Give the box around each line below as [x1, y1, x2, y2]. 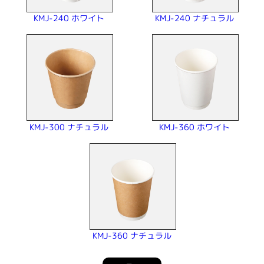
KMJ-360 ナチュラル [92, 230, 172, 242]
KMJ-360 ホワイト [159, 121, 230, 133]
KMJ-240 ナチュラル [155, 12, 235, 24]
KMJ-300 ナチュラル [29, 121, 109, 133]
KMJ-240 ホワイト [34, 12, 105, 24]
